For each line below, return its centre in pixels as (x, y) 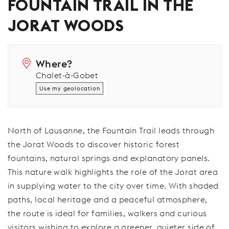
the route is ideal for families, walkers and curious (107, 213)
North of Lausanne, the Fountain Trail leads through (111, 130)
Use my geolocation (70, 88)
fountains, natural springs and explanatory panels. (109, 158)
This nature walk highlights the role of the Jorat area (113, 172)
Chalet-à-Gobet (67, 75)
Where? (54, 64)
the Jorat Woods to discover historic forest (94, 144)
